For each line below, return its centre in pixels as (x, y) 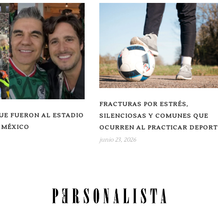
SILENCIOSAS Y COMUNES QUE (154, 116)
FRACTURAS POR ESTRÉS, (144, 104)
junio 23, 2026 (118, 140)
